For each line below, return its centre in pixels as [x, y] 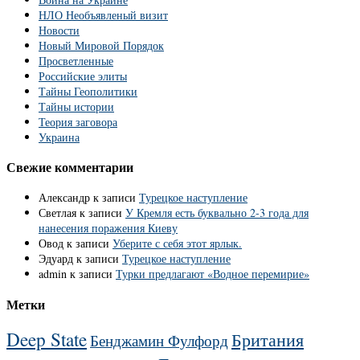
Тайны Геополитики [88, 91]
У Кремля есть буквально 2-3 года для [217, 213]
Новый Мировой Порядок [101, 45]
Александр [64, 198]
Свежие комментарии [70, 167]
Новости [59, 30]
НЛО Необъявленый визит [103, 14]
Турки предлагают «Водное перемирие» [213, 274]
